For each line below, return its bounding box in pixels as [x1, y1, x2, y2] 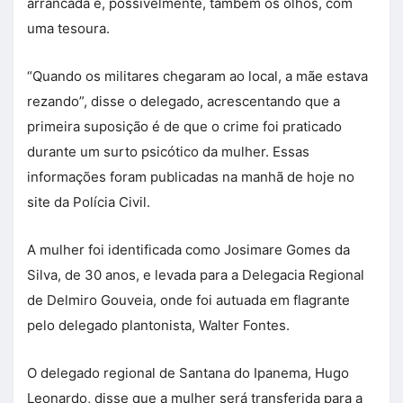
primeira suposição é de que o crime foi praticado [27, 118, 342, 136]
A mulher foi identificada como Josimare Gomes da [27, 241, 350, 259]
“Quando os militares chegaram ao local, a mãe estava [27, 67, 368, 85]
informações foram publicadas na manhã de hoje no [27, 168, 354, 186]
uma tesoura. [27, 20, 110, 38]
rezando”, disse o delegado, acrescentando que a [27, 93, 340, 111]
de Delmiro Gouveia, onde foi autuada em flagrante [27, 291, 350, 309]
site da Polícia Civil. [27, 193, 150, 211]
